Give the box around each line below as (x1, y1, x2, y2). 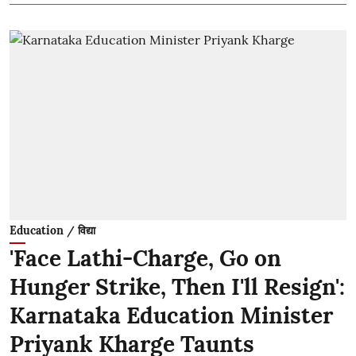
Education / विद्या (10, 222, 95, 238)
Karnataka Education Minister (10, 300, 333, 330)
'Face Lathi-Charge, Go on (10, 243, 281, 273)
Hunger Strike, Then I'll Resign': (10, 272, 345, 301)
